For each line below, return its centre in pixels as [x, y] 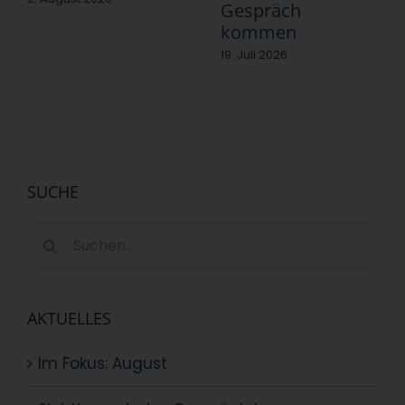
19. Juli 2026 [254, 55]
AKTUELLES [69, 318]
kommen [259, 33]
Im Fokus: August [103, 363]
